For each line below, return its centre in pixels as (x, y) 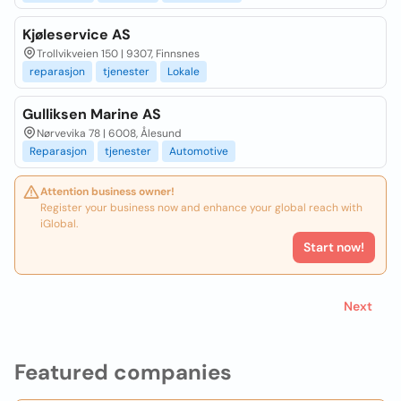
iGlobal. (59, 224)
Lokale (183, 72)
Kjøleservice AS (77, 34)
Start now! (334, 247)
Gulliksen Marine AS (92, 114)
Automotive (199, 151)
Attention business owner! (107, 192)
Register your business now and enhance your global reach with (201, 208)
